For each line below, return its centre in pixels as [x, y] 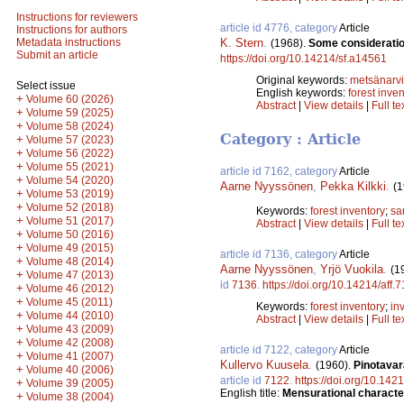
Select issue [46, 86]
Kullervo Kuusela [264, 365]
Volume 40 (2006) [70, 370]
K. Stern [242, 42]
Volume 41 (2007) [70, 356]
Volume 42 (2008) [70, 343]
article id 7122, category [280, 350]
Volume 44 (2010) [70, 316]
